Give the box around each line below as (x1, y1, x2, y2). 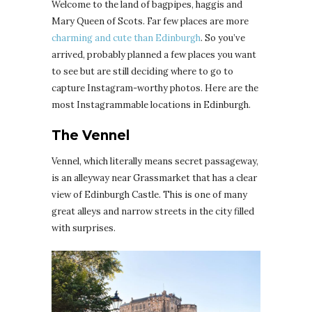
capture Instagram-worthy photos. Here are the (52, 82, 258, 95)
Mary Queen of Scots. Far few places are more (52, 15, 249, 28)
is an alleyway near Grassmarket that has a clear (52, 172, 257, 185)
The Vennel (52, 127, 133, 144)
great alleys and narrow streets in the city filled (52, 205, 254, 218)
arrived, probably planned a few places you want (52, 49, 256, 61)
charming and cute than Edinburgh (52, 32, 201, 45)
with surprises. (52, 222, 118, 235)
